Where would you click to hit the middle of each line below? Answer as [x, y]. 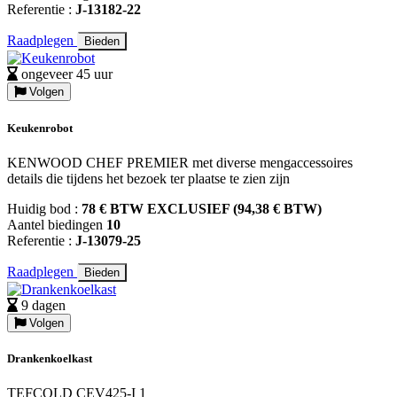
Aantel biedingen [57, 224]
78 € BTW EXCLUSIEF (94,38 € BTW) [202, 208]
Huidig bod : [44, 208]
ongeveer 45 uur [67, 74]
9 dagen [43, 305]
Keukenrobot [40, 128]
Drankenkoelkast [50, 358]
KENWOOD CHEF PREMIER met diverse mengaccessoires [180, 162]
